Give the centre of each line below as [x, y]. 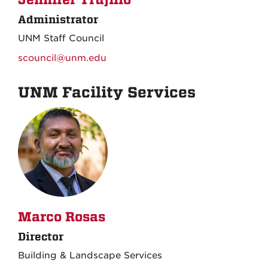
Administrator [58, 19]
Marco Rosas [62, 217]
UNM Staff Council [61, 38]
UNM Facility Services [107, 92]
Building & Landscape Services [90, 255]
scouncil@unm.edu [62, 58]
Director [41, 236]
